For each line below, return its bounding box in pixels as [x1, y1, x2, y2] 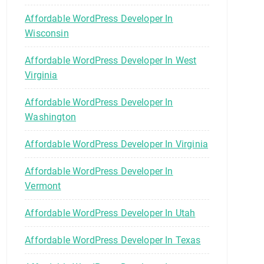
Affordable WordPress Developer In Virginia [25, 138, 209, 150]
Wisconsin [25, 27, 69, 39]
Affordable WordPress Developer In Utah [25, 207, 196, 219]
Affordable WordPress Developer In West [25, 54, 197, 66]
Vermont [25, 180, 61, 192]
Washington [25, 111, 76, 123]
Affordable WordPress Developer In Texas [25, 234, 201, 246]
